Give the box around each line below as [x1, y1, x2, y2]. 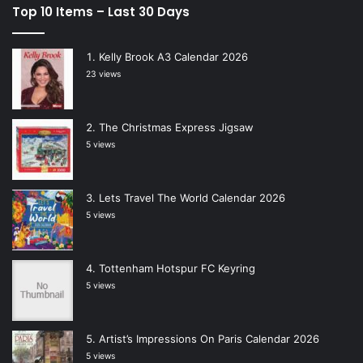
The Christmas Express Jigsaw [99, 121, 254, 135]
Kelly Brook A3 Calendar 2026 [99, 50, 248, 64]
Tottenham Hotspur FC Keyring [99, 262, 255, 275]
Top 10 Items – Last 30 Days [12, 3, 190, 21]
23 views [86, 69, 121, 80]
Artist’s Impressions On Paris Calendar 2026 [99, 332, 319, 346]
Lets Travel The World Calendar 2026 [99, 191, 285, 205]
